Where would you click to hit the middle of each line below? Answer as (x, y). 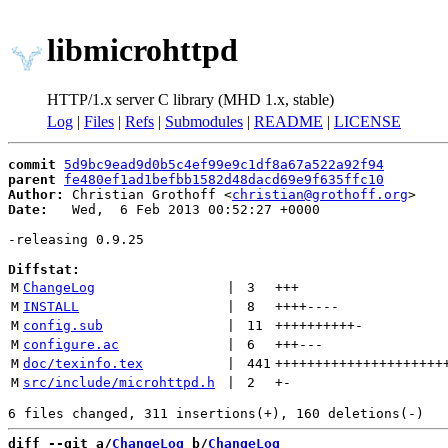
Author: (36, 194)
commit (32, 164)
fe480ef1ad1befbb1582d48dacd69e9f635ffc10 (224, 179)
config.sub (63, 325)
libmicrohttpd (142, 50)
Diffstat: (44, 269)
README (288, 121)
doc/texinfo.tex (83, 363)
